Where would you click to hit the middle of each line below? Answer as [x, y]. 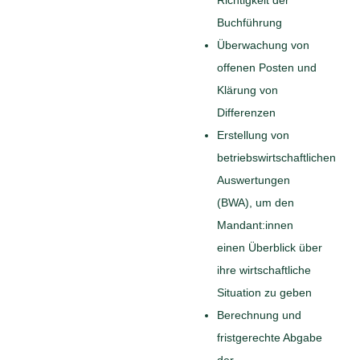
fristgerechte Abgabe [270, 337]
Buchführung [250, 22]
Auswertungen [254, 180]
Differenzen [247, 112]
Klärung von [248, 90]
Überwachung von [264, 45]
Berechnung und [260, 315]
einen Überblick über [270, 247]
